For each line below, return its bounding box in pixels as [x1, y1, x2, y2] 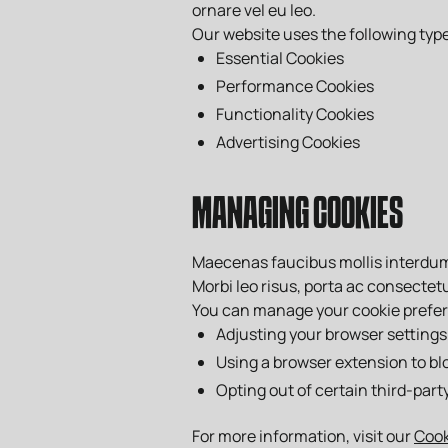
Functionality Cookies [216, 103, 374, 125]
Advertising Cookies [216, 131, 360, 153]
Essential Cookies [216, 47, 344, 69]
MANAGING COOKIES [192, 196, 403, 236]
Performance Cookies [216, 75, 374, 97]
